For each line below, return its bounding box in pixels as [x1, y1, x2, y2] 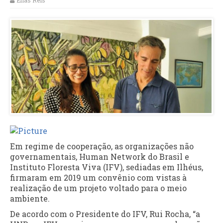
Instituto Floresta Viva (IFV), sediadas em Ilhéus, [10, 161, 203, 172]
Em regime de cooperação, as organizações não [10, 140, 194, 151]
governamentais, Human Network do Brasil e [10, 151, 189, 162]
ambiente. [10, 193, 50, 204]
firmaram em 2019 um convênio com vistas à [10, 172, 187, 183]
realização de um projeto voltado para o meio [10, 182, 187, 193]
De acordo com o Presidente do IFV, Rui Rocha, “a [10, 208, 200, 219]
